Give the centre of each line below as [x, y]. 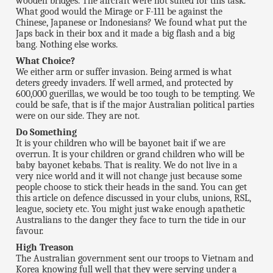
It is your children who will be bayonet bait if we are [121, 143]
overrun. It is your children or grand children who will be [130, 154]
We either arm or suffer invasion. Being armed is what [124, 72]
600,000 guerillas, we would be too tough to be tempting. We [136, 94]
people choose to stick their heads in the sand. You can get [132, 187]
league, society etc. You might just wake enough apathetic [131, 209]
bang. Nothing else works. [67, 44]
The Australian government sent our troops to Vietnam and [135, 258]
